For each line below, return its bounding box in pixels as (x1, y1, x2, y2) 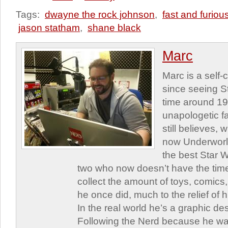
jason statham (18, 22, 80, 33)
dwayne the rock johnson (45, 9, 155, 20)
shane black (88, 22, 141, 33)
